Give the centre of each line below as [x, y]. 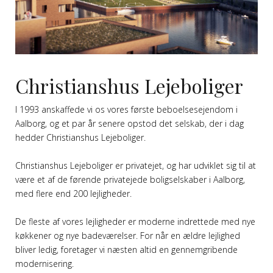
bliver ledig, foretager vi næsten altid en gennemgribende [126, 250]
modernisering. [44, 264]
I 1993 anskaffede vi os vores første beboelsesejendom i [126, 110]
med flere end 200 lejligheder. [73, 194]
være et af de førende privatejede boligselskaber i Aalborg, [130, 180]
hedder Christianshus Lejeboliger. [80, 138]
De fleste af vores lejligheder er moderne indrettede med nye [135, 222]
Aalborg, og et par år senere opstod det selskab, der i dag [129, 124]
